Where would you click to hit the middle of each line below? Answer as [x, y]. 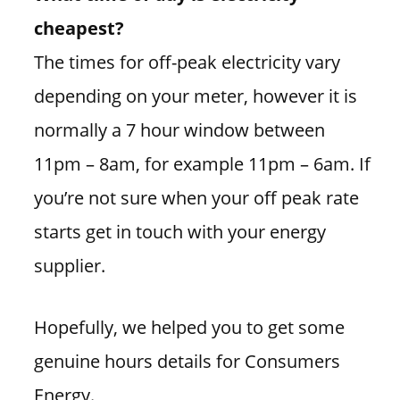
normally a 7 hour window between [179, 130]
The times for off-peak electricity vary [187, 62]
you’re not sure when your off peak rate [196, 198]
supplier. [69, 266]
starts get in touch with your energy [179, 232]
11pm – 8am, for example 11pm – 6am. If [202, 164]
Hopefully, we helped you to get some [189, 326]
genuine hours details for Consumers [187, 360]
